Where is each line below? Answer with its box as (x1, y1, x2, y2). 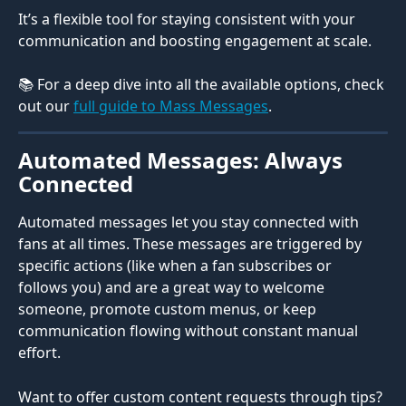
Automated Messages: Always (18, 145, 348, 176)
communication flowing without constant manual (18, 321, 362, 342)
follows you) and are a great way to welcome (18, 277, 328, 298)
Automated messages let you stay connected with (18, 212, 362, 233)
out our (18, 96, 73, 117)
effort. (18, 343, 61, 363)
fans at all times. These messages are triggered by (18, 234, 365, 255)
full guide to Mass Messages (73, 96, 268, 117)
